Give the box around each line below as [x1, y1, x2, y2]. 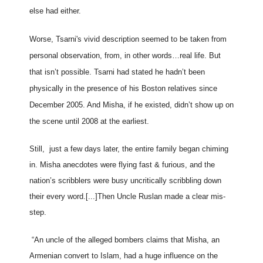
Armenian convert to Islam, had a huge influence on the [29, 251, 218, 260]
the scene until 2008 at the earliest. [29, 116, 149, 126]
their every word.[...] [29, 191, 97, 201]
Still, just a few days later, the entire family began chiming [29, 144, 228, 153]
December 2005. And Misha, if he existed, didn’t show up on [29, 100, 234, 109]
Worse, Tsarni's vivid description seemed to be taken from [29, 34, 227, 43]
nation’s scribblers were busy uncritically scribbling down [29, 176, 221, 185]
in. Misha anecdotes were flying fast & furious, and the [29, 160, 215, 169]
